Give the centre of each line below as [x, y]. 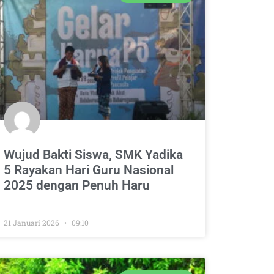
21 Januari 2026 [32, 223]
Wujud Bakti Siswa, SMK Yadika [93, 155]
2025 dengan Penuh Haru [76, 186]
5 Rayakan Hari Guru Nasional [88, 170]
